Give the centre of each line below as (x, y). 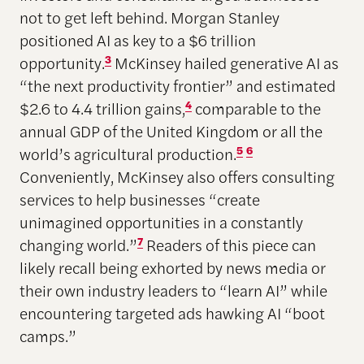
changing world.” (78, 245)
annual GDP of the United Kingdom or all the (171, 131)
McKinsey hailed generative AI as (225, 63)
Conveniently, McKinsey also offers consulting (177, 177)
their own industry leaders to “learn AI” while (173, 290)
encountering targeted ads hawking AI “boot (172, 313)
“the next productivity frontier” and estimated (177, 86)
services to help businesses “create (139, 199)
